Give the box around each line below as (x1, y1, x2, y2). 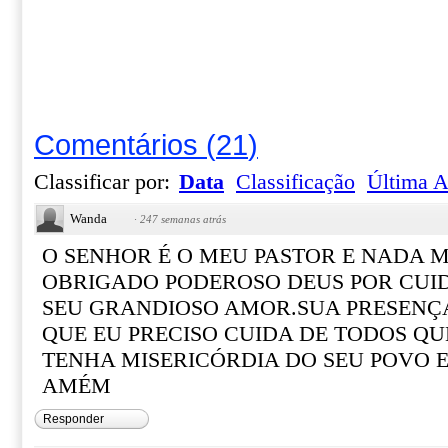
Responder (43, 412, 104, 426)
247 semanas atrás (140, 213, 226, 225)
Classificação (236, 170, 355, 194)
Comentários (34, 128, 198, 161)
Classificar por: (34, 170, 176, 194)
